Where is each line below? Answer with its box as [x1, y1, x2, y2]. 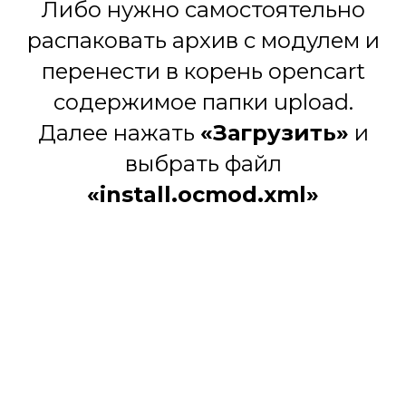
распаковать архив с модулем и [26, 27, 380, 54]
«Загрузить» [199, 120, 349, 147]
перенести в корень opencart [41, 58, 365, 85]
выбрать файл [124, 150, 282, 178]
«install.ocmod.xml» [87, 181, 319, 208]
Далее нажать [37, 120, 200, 147]
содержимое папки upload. [53, 89, 353, 116]
